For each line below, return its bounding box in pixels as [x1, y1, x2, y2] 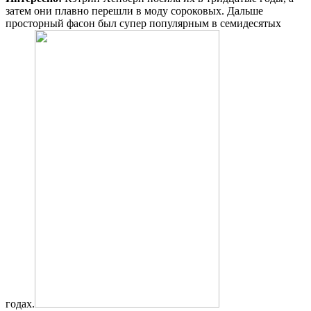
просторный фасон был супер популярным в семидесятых [6, 17, 281, 29]
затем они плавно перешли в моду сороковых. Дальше [6, 4, 263, 17]
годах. [6, 297, 35, 310]
